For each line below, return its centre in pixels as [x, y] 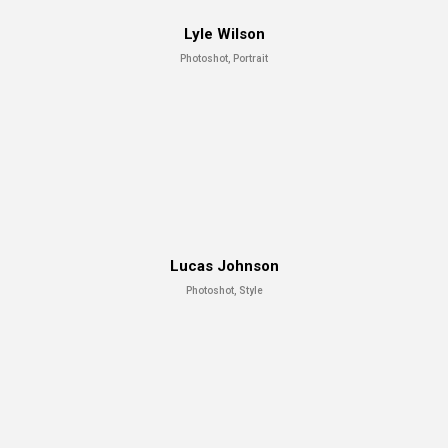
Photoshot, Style [224, 290]
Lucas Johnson [224, 265]
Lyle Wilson [224, 33]
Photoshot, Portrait [224, 58]
